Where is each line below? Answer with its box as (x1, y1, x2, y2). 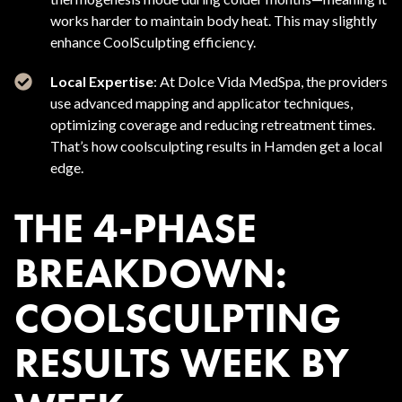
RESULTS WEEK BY (14, 337, 349, 388)
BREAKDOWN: (14, 248, 287, 298)
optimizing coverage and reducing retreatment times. (50, 116, 375, 133)
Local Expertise (50, 73, 153, 90)
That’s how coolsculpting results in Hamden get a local (50, 137, 382, 154)
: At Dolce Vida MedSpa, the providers (153, 73, 388, 90)
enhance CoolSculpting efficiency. (50, 33, 256, 50)
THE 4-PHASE (14, 203, 257, 253)
